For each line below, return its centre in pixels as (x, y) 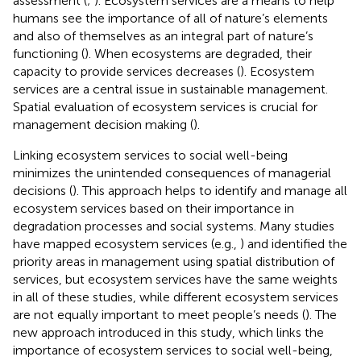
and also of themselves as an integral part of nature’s (163, 35)
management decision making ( (103, 124)
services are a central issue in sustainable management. (170, 89)
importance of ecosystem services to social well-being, (173, 350)
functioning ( (49, 53)
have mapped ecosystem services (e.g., (127, 243)
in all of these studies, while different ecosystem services (176, 297)
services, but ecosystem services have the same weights (175, 279)
